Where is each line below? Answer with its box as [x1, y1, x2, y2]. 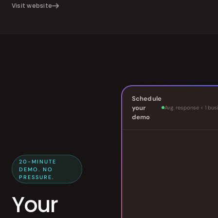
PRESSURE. [19, 173, 54, 181]
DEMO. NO [19, 165, 53, 173]
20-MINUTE [19, 158, 56, 165]
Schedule [131, 94, 162, 103]
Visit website [12, 1, 53, 10]
